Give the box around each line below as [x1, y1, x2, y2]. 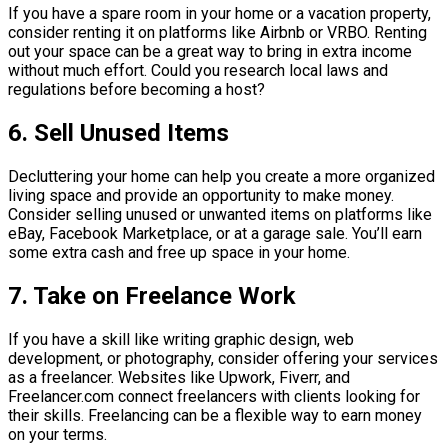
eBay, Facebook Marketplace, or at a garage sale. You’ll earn [8, 224, 422, 244]
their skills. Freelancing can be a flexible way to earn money [8, 405, 422, 425]
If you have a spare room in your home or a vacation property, [8, 4, 431, 24]
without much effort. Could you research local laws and [8, 61, 388, 81]
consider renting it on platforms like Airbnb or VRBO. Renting [8, 23, 427, 43]
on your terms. [8, 424, 107, 444]
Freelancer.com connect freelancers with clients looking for [8, 386, 420, 406]
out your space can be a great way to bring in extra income [8, 42, 412, 62]
